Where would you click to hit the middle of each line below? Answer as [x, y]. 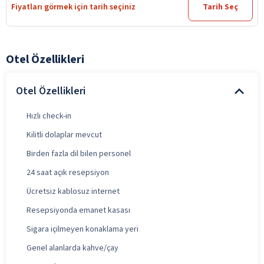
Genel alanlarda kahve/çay [72, 248]
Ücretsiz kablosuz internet [73, 191]
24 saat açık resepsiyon [68, 172]
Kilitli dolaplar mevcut [64, 135]
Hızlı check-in [49, 116]
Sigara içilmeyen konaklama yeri [82, 229]
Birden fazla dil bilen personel [79, 154]
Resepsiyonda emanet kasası [78, 210]
